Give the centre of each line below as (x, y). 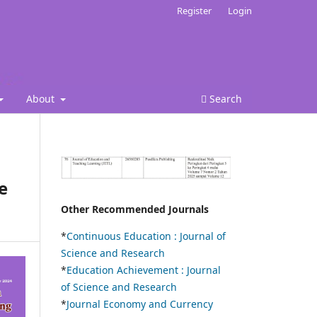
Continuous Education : (123, 236)
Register (195, 10)
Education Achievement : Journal (144, 270)
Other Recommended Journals (135, 209)
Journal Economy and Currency (140, 304)
